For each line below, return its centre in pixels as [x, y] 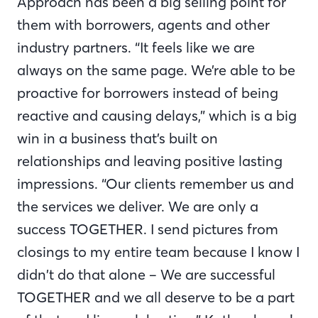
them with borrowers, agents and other [143, 24]
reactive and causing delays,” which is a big [157, 115]
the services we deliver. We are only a [138, 206]
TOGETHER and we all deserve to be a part [156, 297]
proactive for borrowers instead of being [148, 92]
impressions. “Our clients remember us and [155, 183]
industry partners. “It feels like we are [136, 47]
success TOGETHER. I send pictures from [148, 229]
